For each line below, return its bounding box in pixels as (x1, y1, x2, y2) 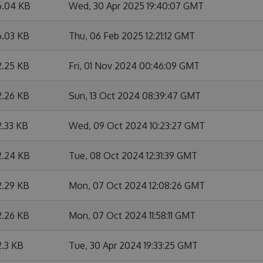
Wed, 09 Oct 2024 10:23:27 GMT (69, 120, 205, 131)
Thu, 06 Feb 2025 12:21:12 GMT (69, 30, 195, 42)
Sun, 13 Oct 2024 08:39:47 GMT (69, 90, 201, 102)
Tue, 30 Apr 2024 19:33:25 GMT (69, 240, 198, 251)
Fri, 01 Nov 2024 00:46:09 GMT (69, 60, 200, 72)
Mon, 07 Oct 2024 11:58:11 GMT (69, 210, 195, 221)
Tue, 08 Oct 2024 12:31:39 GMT (69, 150, 197, 161)
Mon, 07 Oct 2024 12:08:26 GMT (69, 180, 205, 191)
